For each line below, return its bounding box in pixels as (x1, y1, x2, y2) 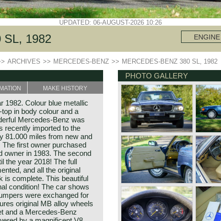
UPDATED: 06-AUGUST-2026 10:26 (59, 19, 162, 26)
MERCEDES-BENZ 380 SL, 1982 (122, 58, 218, 65)
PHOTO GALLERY (125, 72, 188, 80)
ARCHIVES (7, 58, 40, 65)
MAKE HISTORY (43, 85, 88, 92)
